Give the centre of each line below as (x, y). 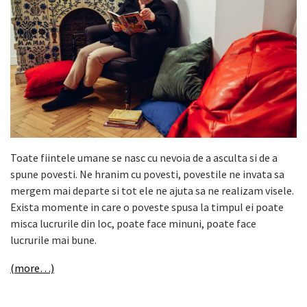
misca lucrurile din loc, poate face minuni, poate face (133, 223)
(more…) (32, 268)
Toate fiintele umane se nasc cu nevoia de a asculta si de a (144, 157)
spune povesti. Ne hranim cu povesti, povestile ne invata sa (147, 174)
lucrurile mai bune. (53, 240)
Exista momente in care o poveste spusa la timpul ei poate (147, 207)
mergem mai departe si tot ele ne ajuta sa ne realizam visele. (152, 190)
